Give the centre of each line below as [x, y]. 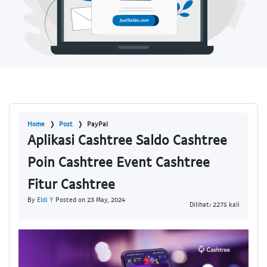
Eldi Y [45, 200]
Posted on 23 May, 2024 [89, 200]
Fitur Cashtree [71, 184]
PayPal [97, 124]
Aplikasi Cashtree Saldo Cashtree [127, 140]
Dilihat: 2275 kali [215, 204]
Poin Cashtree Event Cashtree [119, 162]
